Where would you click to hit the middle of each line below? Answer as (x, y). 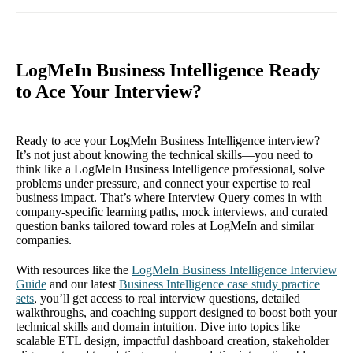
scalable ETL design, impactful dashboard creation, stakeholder (173, 341)
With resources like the (74, 270)
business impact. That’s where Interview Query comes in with (169, 197)
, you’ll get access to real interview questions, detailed (167, 298)
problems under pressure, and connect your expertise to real (163, 183)
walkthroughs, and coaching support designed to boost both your (176, 312)
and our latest (83, 284)
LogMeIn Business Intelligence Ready (168, 71)
